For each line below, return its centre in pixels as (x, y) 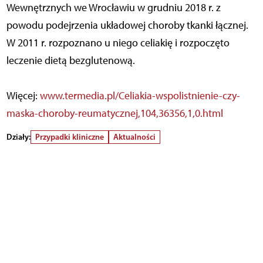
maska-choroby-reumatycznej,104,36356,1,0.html (114, 113)
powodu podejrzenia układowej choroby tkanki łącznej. (127, 25)
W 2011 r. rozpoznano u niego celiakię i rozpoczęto (118, 43)
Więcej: (23, 95)
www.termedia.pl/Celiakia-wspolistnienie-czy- (140, 95)
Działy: (18, 136)
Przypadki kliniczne (69, 136)
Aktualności (134, 136)
